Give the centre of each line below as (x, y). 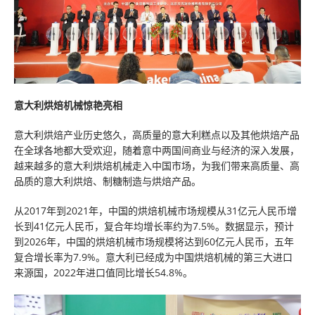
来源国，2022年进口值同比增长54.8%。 (103, 272)
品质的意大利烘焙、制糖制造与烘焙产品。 (108, 181)
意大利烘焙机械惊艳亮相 (68, 105)
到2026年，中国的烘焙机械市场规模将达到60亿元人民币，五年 (154, 242)
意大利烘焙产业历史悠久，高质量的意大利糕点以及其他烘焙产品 (157, 135)
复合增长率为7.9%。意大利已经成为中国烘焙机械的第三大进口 (153, 257)
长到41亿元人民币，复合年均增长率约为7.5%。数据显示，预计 (154, 226)
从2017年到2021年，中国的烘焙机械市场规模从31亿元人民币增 (155, 211)
